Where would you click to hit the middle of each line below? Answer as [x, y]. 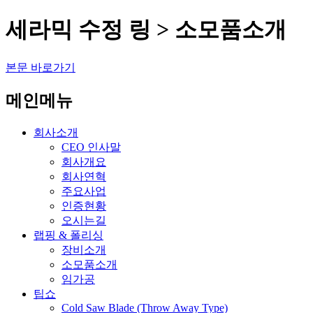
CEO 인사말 [91, 147]
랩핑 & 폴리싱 [68, 235]
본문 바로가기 [41, 67]
